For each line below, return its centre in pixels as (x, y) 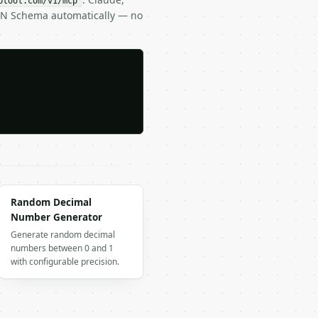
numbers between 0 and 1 (62, 248)
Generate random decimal (63, 235)
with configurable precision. (65, 262)
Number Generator (56, 217)
